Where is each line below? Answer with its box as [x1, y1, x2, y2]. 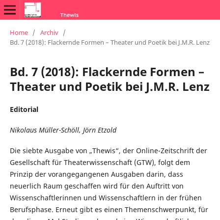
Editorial [9, 104, 38, 114]
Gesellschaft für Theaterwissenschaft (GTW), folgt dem [9, 157, 190, 167]
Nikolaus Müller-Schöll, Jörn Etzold [9, 125, 116, 135]
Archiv [40, 27, 58, 37]
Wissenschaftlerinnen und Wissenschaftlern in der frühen [9, 192, 202, 202]
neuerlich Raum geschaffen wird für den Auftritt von [9, 181, 184, 191]
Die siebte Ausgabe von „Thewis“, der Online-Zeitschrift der [9, 145, 207, 155]
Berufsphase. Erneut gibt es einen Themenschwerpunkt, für [9, 204, 208, 214]
